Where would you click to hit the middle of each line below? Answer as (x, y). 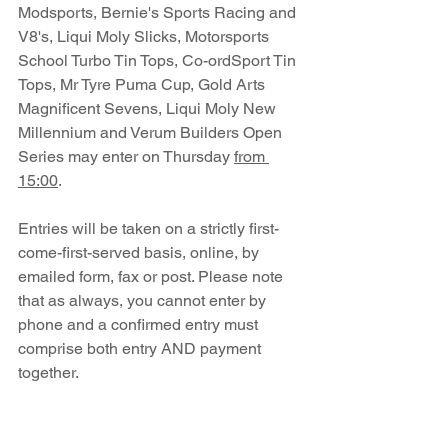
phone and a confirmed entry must (140, 325)
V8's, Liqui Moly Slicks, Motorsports (145, 37)
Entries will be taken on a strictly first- (148, 229)
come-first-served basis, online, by (140, 253)
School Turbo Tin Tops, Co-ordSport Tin (159, 61)
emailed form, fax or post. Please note (152, 277)
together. (48, 373)
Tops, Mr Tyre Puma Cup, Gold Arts (143, 85)
